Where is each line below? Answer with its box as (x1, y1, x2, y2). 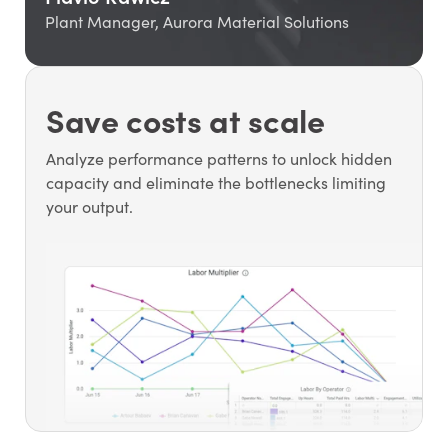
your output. (45, 196, 133, 218)
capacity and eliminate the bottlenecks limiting (45, 172, 386, 194)
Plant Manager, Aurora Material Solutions (44, 11, 349, 33)
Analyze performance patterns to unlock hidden (45, 148, 392, 170)
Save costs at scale (45, 97, 325, 142)
